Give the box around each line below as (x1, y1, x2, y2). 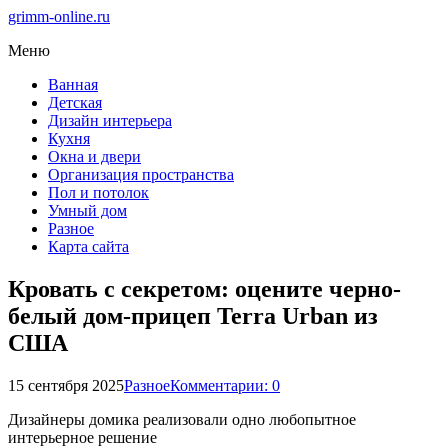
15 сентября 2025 (8, 376, 124, 394)
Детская (48, 94, 102, 111)
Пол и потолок (48, 184, 149, 201)
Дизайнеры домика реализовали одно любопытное (8, 410, 356, 428)
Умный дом (48, 202, 127, 219)
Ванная (48, 76, 98, 93)
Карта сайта (48, 238, 129, 255)
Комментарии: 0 (170, 376, 280, 394)
